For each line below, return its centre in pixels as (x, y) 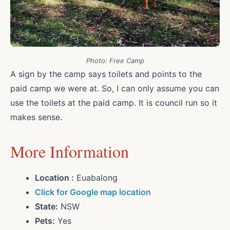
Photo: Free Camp (115, 61)
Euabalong (96, 178)
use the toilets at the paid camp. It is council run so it (114, 103)
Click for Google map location (93, 192)
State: (46, 207)
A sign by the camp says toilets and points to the (106, 74)
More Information (70, 151)
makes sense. (36, 117)
